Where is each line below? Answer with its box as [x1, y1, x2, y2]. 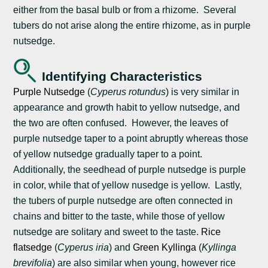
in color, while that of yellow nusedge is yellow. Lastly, [13, 179, 242, 190]
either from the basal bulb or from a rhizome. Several [13, 4, 237, 15]
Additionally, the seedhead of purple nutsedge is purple [13, 164, 246, 175]
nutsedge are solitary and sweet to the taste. [13, 226, 202, 237]
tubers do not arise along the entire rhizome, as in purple [13, 20, 251, 31]
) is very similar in [166, 86, 240, 97]
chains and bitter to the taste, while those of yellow [13, 211, 226, 221]
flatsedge [13, 242, 53, 252]
